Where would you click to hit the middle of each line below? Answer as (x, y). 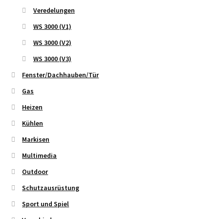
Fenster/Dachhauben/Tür (61, 75)
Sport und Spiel (46, 204)
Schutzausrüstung (51, 188)
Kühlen (33, 123)
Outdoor (35, 172)
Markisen (36, 140)
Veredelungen (54, 11)
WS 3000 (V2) (52, 43)
